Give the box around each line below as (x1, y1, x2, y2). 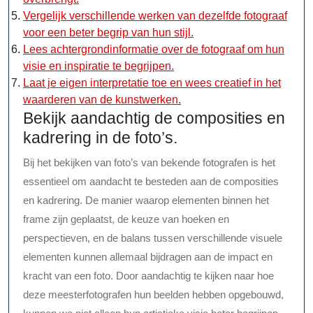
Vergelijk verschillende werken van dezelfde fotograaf (23, 10, 287, 22)
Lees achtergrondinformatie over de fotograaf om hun (23, 43, 284, 56)
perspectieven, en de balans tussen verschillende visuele (23, 232, 282, 245)
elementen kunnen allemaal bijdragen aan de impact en (23, 251, 272, 263)
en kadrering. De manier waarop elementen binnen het (23, 194, 269, 207)
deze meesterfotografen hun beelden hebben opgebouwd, (23, 289, 284, 301)
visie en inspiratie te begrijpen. (23, 60, 174, 73)
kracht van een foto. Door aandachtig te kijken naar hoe (23, 270, 274, 282)
